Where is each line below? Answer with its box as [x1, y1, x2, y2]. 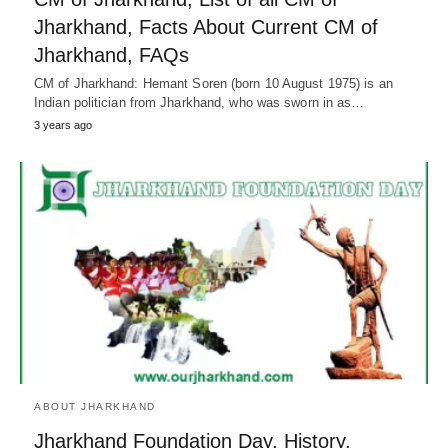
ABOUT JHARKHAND [34, 401, 156, 413]
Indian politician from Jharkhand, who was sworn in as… [34, 95, 365, 111]
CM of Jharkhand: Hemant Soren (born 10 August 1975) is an [34, 76, 393, 92]
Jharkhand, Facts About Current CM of [34, 16, 378, 39]
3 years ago [34, 119, 92, 132]
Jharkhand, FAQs [34, 44, 189, 67]
